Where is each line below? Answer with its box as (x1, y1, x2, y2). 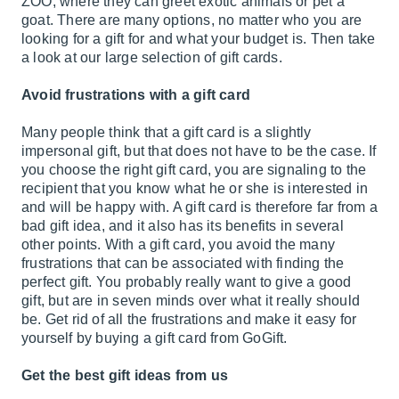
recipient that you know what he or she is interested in (21, 181, 369, 196)
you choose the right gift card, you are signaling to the (21, 162, 367, 177)
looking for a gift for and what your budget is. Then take (21, 31, 376, 46)
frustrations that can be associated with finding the (21, 256, 345, 271)
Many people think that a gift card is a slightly (21, 125, 312, 140)
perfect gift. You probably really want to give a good (21, 274, 352, 289)
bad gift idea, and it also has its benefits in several (21, 218, 344, 233)
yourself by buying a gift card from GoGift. (21, 330, 288, 346)
